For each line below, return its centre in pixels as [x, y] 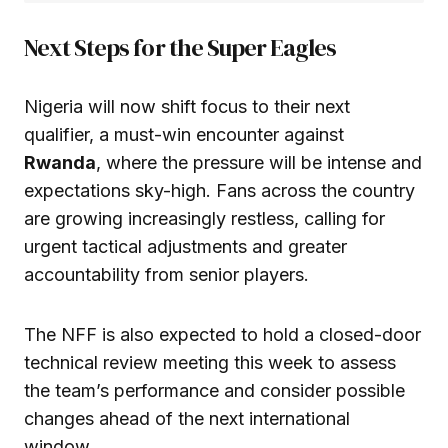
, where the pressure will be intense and [259, 163]
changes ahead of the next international [187, 419]
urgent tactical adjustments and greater [185, 247]
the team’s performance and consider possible [214, 391]
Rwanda [60, 163]
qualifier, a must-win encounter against [184, 135]
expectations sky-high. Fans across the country [219, 191]
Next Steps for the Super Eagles [180, 48]
